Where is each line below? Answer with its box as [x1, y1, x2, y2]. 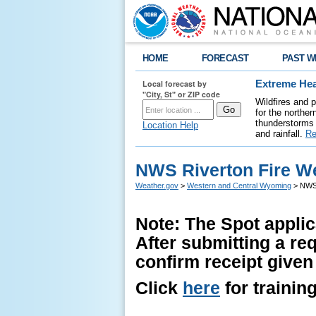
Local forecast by [142, 78, 207, 89]
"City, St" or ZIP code [142, 89, 220, 99]
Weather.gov [135, 181, 178, 190]
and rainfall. [255, 128, 305, 139]
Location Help [142, 120, 198, 130]
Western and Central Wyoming [187, 181, 291, 190]
